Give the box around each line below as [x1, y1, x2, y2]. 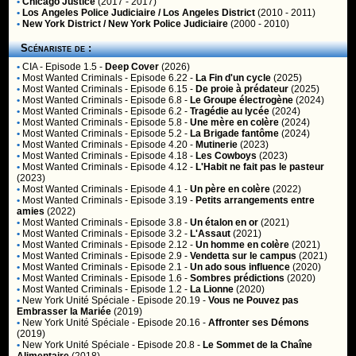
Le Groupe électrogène [190, 95, 294, 106]
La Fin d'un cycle [195, 72, 272, 83]
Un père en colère [190, 184, 271, 195]
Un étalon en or [190, 217, 259, 228]
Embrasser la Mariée [17, 306, 112, 317]
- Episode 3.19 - [122, 195, 196, 206]
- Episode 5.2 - [122, 128, 191, 139]
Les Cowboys [195, 150, 257, 161]
